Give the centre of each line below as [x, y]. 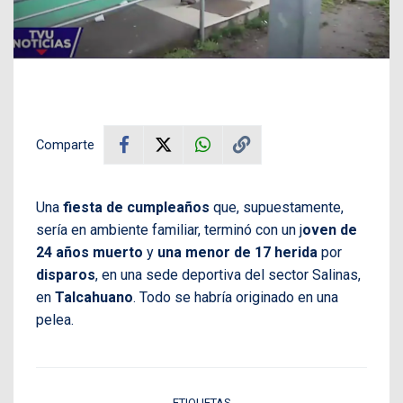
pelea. [55, 319]
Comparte [65, 144]
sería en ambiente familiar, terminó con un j [169, 229]
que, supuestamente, [277, 207]
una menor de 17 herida [237, 252]
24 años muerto [90, 252]
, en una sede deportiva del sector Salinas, [228, 274]
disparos [66, 274]
